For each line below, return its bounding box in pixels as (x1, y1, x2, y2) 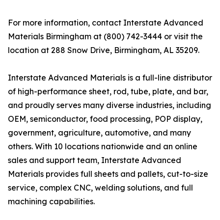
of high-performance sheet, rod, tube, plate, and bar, (8, 86, 208, 97)
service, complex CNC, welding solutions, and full (8, 183, 193, 193)
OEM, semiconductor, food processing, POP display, (8, 114, 202, 124)
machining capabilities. (8, 196, 95, 207)
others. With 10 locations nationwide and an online (8, 141, 197, 152)
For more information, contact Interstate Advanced (8, 18, 203, 28)
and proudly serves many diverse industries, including (8, 100, 211, 110)
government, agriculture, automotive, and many (8, 128, 191, 138)
